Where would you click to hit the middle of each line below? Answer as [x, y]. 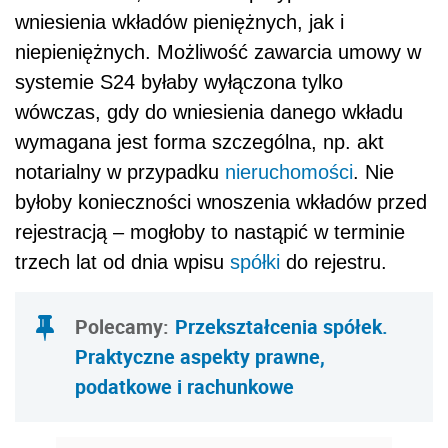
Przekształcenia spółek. [281, 326]
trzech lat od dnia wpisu [122, 261]
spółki [255, 261]
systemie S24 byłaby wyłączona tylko [179, 81]
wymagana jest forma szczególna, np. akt [199, 141]
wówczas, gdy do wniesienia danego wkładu [209, 111]
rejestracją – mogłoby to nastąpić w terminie [210, 231]
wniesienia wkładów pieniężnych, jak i [179, 21]
